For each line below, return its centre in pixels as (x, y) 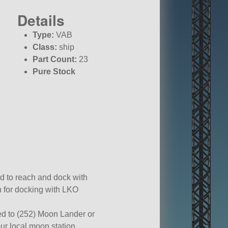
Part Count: (55, 60)
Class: (45, 47)
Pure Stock (54, 72)
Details (41, 20)
